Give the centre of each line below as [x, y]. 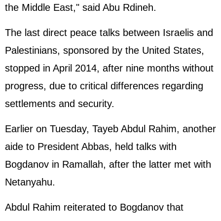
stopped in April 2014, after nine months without [109, 68]
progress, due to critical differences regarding [104, 86]
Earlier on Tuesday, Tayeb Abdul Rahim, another [110, 129]
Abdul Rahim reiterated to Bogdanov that [94, 207]
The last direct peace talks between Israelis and [109, 33]
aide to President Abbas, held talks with [91, 147]
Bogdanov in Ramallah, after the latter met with [108, 164]
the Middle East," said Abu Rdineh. [81, 7]
